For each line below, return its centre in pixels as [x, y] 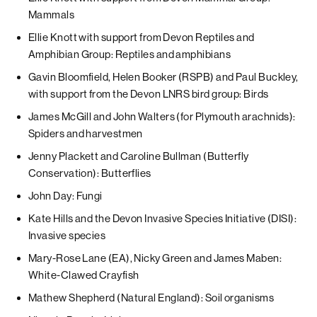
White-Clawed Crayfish [84, 275]
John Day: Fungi [65, 196]
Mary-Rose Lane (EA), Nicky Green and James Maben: [155, 258]
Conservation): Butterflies [90, 173]
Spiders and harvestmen [86, 133]
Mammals [52, 15]
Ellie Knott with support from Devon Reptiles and [142, 37]
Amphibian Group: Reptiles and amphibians [129, 54]
